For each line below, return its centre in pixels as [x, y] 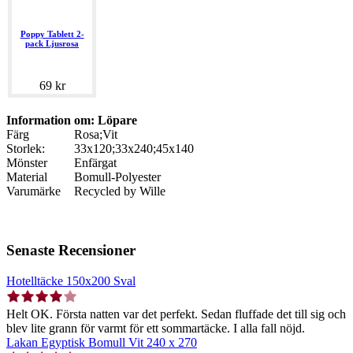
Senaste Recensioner [71, 250]
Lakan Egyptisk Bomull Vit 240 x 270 [102, 342]
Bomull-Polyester [117, 177]
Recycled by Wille [120, 191]
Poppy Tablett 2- [52, 34]
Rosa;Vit [96, 135]
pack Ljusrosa [52, 44]
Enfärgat [95, 163]
